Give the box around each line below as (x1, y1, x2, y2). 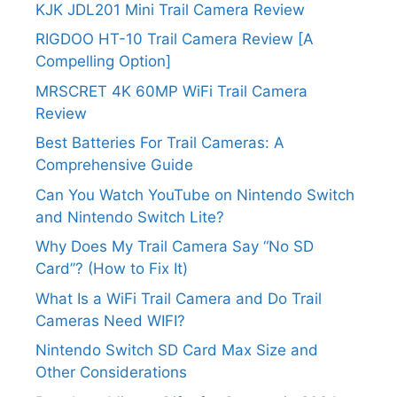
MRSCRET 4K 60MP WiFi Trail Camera (35, 82, 307, 100)
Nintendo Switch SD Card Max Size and (35, 341, 318, 359)
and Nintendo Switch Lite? (35, 207, 224, 226)
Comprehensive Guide (35, 156, 193, 174)
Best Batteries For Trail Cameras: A (35, 134, 284, 152)
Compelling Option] (35, 52, 171, 70)
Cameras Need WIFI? (35, 311, 185, 330)
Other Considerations (35, 363, 187, 381)
